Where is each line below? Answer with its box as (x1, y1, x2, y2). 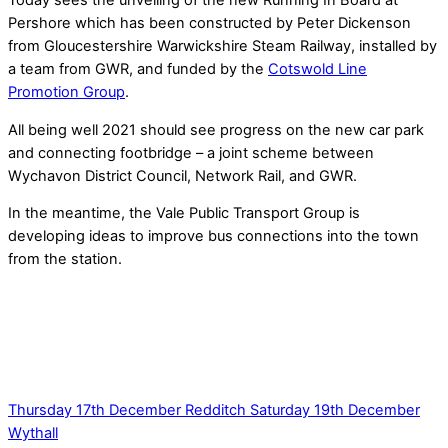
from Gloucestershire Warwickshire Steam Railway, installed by (8, 37, 437, 56)
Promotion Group (8, 83, 125, 102)
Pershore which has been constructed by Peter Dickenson (8, 14, 411, 33)
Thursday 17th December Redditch (8, 400, 246, 419)
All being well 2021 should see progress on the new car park (8, 120, 424, 139)
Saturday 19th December (246, 400, 420, 419)
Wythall (8, 423, 58, 442)
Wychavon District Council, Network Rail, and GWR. (8, 166, 357, 185)
